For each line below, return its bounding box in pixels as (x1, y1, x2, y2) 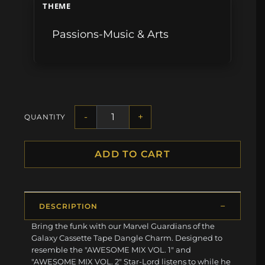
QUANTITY (24, 112, 66, 122)
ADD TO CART (94, 148, 171, 160)
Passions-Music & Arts (52, 28, 169, 41)
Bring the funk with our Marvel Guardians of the (31, 221, 215, 231)
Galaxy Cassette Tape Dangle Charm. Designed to (31, 232, 223, 243)
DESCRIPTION (39, 201, 98, 211)
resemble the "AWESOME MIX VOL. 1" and (31, 244, 192, 254)
